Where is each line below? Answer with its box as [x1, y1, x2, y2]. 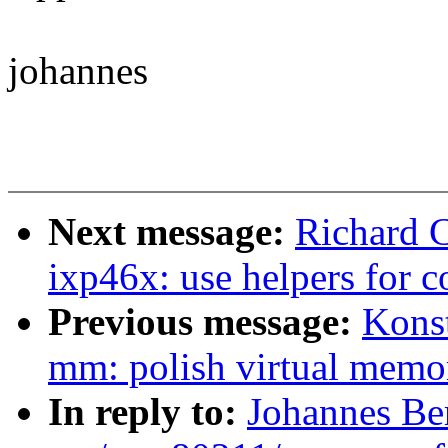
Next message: [48, 210, 295, 254]
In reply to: [48, 390, 247, 434]
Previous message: [48, 300, 362, 344]
